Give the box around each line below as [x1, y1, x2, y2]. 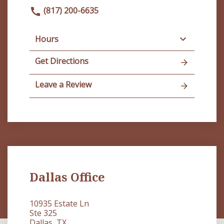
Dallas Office [29, 169, 105, 185]
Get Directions [35, 55, 88, 66]
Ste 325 [29, 207, 57, 218]
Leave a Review [35, 79, 91, 90]
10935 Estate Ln [29, 198, 89, 209]
